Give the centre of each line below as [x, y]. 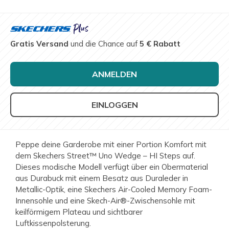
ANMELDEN [114, 74]
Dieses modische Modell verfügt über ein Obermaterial [112, 167]
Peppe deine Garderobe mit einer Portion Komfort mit [111, 145]
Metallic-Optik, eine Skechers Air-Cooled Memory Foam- [114, 190]
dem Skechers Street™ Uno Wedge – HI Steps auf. [105, 156]
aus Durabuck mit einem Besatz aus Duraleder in [102, 178]
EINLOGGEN [114, 105]
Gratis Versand [39, 44]
